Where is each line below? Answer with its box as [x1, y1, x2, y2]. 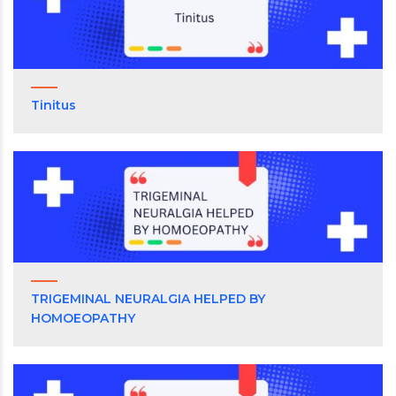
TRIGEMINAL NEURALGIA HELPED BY [31, 290, 265, 307]
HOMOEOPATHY [31, 309, 135, 326]
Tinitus [31, 96, 76, 113]
